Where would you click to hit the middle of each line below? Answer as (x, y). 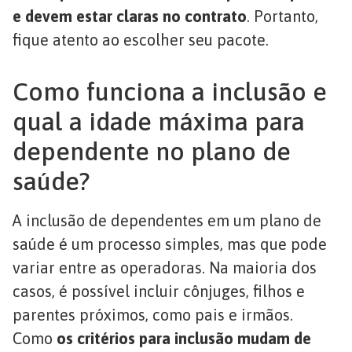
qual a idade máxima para (159, 121)
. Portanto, (282, 16)
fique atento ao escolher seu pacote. (141, 39)
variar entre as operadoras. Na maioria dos (165, 267)
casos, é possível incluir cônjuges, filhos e (159, 291)
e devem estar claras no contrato (130, 16)
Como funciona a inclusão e (170, 91)
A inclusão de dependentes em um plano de (167, 220)
